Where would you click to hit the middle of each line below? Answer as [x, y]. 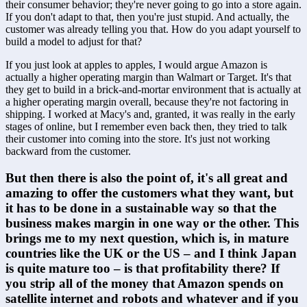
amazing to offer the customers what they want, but [149, 193]
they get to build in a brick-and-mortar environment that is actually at [153, 89]
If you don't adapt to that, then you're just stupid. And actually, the [147, 16]
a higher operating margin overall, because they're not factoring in [147, 101]
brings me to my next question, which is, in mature [147, 238]
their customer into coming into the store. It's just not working [138, 138]
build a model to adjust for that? [75, 41]
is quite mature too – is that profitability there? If [143, 268]
